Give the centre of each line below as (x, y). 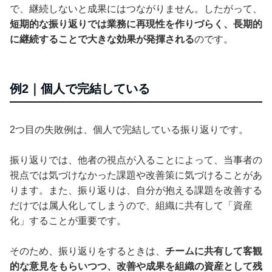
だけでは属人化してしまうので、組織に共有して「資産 (131, 205)
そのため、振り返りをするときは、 (87, 251)
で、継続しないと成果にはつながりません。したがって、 (136, 8)
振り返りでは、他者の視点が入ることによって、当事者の (136, 160)
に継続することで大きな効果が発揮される (102, 39)
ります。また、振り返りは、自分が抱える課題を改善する (136, 190)
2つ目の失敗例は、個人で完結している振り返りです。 (129, 129)
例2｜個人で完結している (80, 88)
